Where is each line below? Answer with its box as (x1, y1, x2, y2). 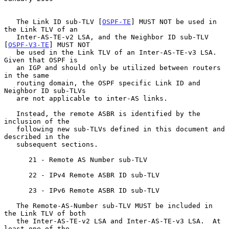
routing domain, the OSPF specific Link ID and (4, 79, 16, 87)
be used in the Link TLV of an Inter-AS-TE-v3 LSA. (4, 48, 16, 56)
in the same (4, 71, 49, 79)
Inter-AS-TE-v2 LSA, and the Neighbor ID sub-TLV (4, 33, 16, 41)
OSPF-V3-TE (8, 40, 49, 49)
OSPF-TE (102, 17, 131, 26)
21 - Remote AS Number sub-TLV (4, 155, 29, 164)
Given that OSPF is (4, 56, 78, 64)
